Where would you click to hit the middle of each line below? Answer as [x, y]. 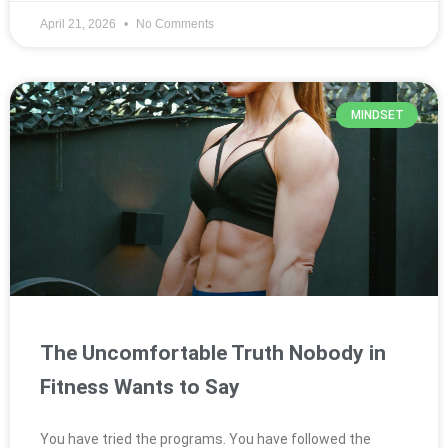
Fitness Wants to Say [140, 386]
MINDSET [377, 114]
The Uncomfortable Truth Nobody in [213, 352]
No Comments [173, 23]
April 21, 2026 [79, 23]
